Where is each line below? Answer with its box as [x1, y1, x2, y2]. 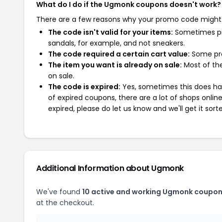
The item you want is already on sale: [48, 60, 182, 70]
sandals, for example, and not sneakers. [48, 38, 185, 48]
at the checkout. [36, 198, 94, 208]
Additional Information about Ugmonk [36, 163, 184, 174]
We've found [36, 187, 82, 197]
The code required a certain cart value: [48, 49, 190, 59]
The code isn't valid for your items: [48, 27, 173, 37]
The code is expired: [48, 82, 120, 92]
